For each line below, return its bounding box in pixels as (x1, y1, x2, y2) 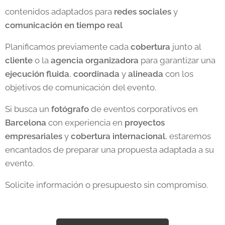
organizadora (85, 55, 139, 65)
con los (163, 68, 193, 79)
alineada (128, 68, 163, 79)
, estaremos (165, 131, 211, 141)
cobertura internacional (71, 131, 165, 141)
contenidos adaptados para (5, 6, 114, 17)
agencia (51, 55, 83, 65)
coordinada (73, 68, 120, 79)
